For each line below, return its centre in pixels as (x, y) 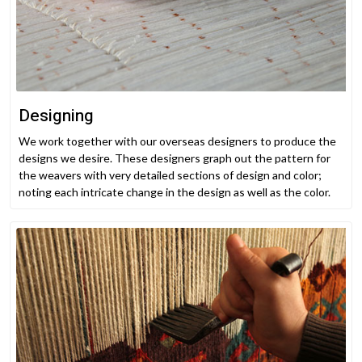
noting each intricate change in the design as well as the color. (175, 192)
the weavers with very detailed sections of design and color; (170, 175)
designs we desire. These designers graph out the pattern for (175, 158)
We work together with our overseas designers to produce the (177, 141)
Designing (56, 116)
